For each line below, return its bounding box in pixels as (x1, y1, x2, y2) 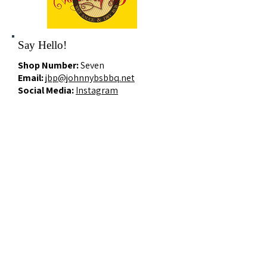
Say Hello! (18, 39, 67, 51)
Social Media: (18, 84, 76, 97)
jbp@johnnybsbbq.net (45, 72, 135, 84)
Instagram (76, 84, 118, 97)
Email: (18, 72, 45, 84)
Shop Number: (18, 59, 80, 72)
